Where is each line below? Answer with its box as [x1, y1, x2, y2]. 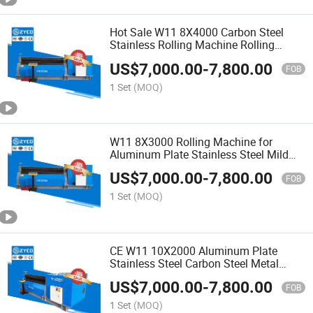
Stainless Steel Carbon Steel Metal [110, 255, 279, 271]
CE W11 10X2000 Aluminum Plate [110, 242, 278, 259]
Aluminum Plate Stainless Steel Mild [110, 146, 289, 162]
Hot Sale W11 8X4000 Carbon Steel [110, 24, 284, 41]
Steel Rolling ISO [110, 159, 192, 175]
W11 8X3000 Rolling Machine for [110, 133, 273, 150]
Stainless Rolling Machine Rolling [110, 37, 275, 53]
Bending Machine [110, 50, 196, 66]
